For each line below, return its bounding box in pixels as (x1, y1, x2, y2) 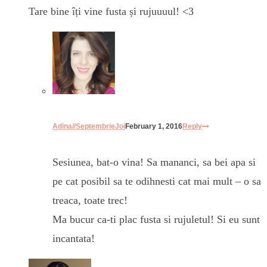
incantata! (52, 232, 95, 245)
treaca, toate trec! (52, 194, 128, 207)
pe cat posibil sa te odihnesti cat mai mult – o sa (52, 175, 261, 188)
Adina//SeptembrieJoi (52, 122, 125, 131)
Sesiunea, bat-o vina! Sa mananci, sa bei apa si (52, 156, 256, 169)
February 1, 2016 (125, 122, 182, 131)
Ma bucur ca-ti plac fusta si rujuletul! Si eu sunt (52, 213, 260, 226)
